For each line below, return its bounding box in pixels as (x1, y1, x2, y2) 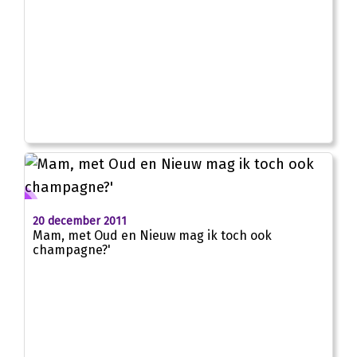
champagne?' (33, 242, 111, 258)
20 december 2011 (33, 214, 127, 229)
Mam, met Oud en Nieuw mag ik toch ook (33, 228, 272, 244)
